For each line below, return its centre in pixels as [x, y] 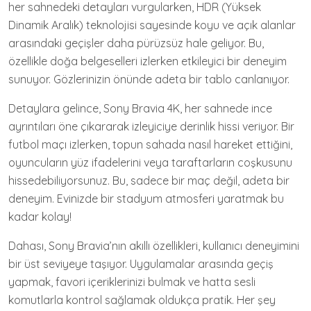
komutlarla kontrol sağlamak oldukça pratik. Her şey [142, 300]
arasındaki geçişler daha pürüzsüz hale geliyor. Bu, [136, 43]
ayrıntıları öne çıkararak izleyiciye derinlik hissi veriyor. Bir [151, 126]
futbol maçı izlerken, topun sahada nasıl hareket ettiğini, [150, 144]
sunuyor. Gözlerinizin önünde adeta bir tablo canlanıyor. [149, 79]
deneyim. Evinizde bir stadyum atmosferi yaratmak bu [146, 199]
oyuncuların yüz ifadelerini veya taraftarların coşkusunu [150, 162]
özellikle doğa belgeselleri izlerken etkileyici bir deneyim [148, 61]
